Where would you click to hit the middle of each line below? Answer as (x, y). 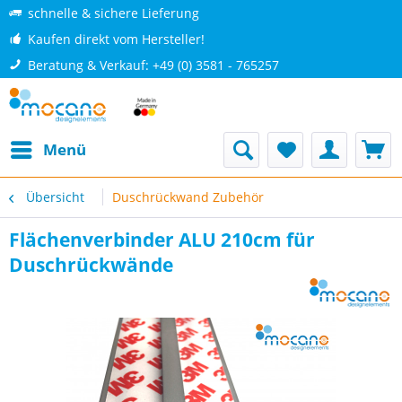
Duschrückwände (91, 265)
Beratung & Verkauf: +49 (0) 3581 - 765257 (153, 65)
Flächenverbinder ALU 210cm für (162, 240)
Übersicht (55, 197)
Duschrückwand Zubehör (188, 197)
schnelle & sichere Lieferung (114, 13)
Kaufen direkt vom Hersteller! (116, 39)
